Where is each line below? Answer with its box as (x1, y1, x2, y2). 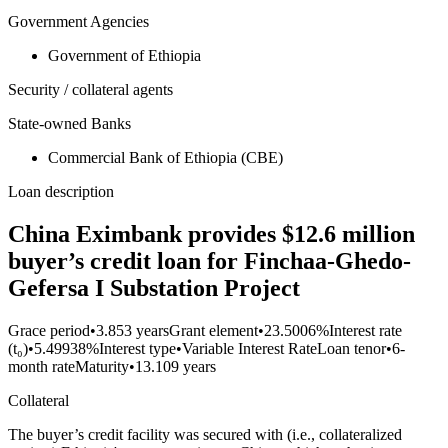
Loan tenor (317, 340, 386, 358)
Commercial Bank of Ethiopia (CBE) (48, 149, 283, 167)
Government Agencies (8, 13, 149, 31)
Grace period (8, 322, 90, 340)
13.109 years (135, 358, 216, 376)
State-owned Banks (8, 115, 131, 133)
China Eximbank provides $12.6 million (8, 221, 415, 248)
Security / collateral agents (8, 81, 173, 99)
